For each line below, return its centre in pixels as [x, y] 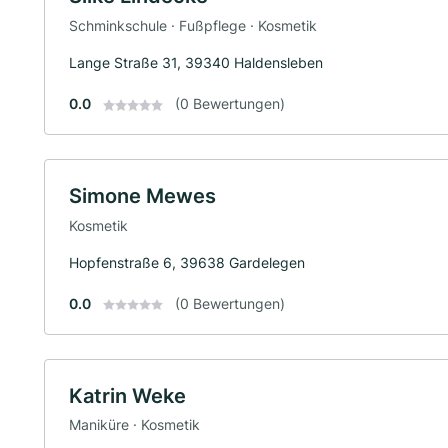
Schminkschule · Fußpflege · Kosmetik [193, 25]
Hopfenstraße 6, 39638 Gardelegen [187, 262]
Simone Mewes [142, 195]
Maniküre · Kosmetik [134, 425]
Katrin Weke [127, 395]
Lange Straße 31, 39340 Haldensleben [196, 62]
